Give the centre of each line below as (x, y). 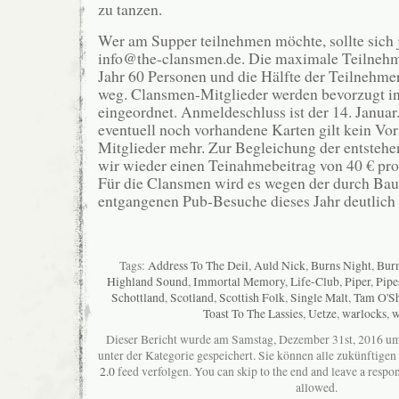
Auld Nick (280, 265)
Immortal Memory (239, 281)
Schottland (138, 297)
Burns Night (341, 265)
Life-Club (315, 281)
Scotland (191, 297)
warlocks (364, 313)
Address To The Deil (198, 265)
